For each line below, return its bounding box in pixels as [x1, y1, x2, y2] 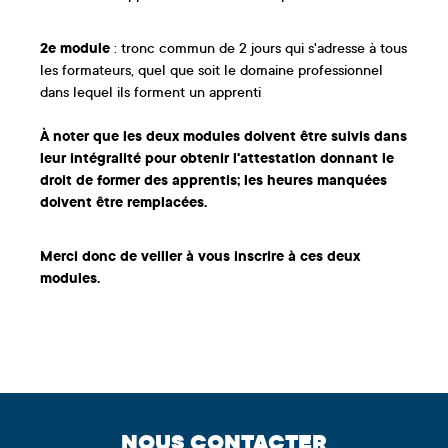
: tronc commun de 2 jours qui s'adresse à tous [110, 41, 407, 58]
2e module [40, 41, 110, 58]
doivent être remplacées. [40, 195, 207, 212]
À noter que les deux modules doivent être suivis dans [40, 129, 407, 146]
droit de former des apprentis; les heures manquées [40, 173, 387, 190]
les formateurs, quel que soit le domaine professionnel [40, 63, 383, 80]
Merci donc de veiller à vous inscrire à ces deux [40, 249, 360, 266]
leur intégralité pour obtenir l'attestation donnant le [40, 151, 394, 168]
